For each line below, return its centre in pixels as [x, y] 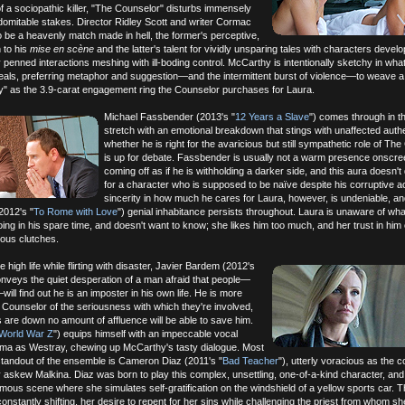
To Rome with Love [75, 212]
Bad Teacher [250, 361]
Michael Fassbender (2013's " [170, 117]
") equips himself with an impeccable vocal [146, 334]
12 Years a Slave [272, 117]
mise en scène [62, 49]
